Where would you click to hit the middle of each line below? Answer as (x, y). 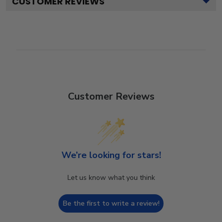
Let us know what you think (111, 177)
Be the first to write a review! (111, 203)
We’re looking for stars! (111, 155)
